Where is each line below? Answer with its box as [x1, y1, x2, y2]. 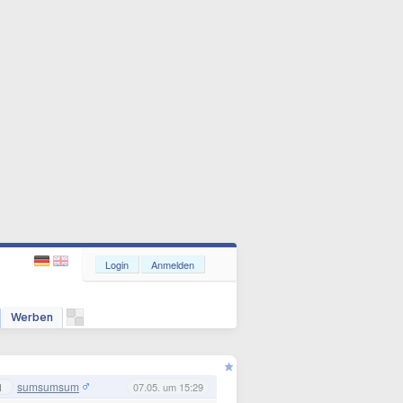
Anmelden [151, 257, 194, 272]
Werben [11, 310, 53, 324]
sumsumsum [17, 378, 79, 394]
